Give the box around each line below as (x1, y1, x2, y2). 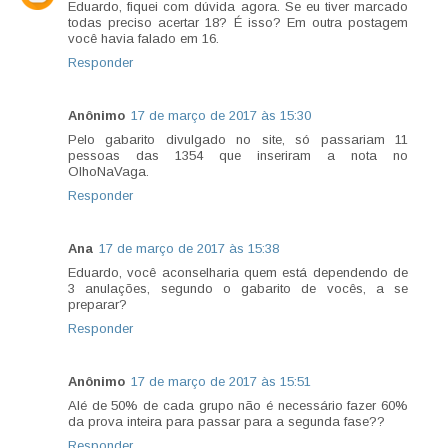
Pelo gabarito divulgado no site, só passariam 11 (68, 132, 408, 148)
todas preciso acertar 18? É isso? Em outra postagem (68, 15, 408, 31)
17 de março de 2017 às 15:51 (131, 374, 311, 390)
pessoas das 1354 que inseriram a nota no (68, 148, 408, 164)
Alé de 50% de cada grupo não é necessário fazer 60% (68, 398, 408, 414)
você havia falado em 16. (68, 31, 219, 47)
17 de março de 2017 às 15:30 (131, 108, 311, 124)
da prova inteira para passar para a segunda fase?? (68, 414, 385, 430)
